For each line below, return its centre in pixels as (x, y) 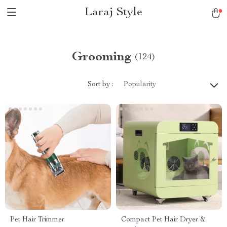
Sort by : (101, 84)
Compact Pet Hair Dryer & (163, 220)
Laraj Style (113, 13)
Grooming (102, 57)
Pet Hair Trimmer (37, 220)
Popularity (140, 85)
